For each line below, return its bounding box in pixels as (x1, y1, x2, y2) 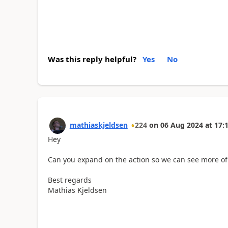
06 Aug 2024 (160, 120, 203, 130)
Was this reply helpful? (47, 54, 136, 65)
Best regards (47, 175, 92, 185)
